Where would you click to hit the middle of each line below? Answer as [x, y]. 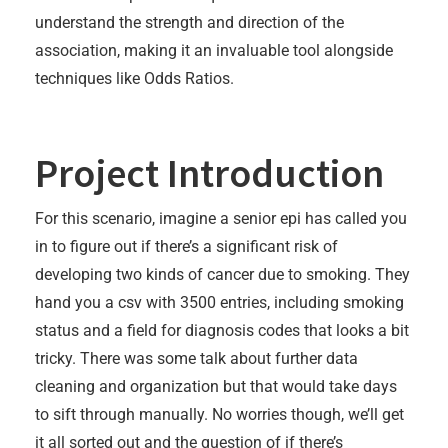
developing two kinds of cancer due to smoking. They [222, 275]
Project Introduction [209, 173]
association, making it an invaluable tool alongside [214, 51]
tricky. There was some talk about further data [196, 359]
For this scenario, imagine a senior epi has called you [221, 219]
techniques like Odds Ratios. [134, 79]
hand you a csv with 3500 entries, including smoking [219, 303]
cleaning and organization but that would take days [216, 387]
